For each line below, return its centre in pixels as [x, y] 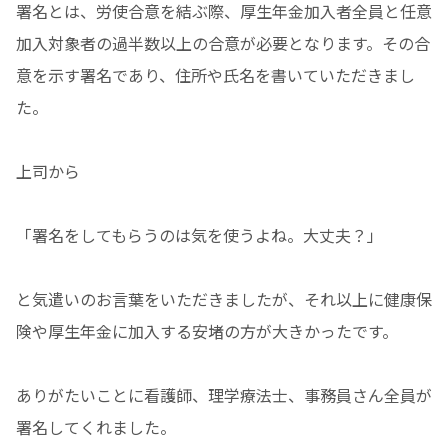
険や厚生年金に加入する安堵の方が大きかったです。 [207, 331]
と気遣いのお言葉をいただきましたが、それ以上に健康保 [224, 299]
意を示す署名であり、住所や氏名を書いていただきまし [215, 75]
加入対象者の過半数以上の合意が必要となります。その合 [223, 43]
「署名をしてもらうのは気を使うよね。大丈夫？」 [199, 235]
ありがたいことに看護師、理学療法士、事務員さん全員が [224, 395]
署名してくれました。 [96, 427]
